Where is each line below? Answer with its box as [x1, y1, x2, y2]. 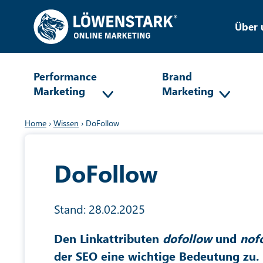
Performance [33, 69, 97, 83]
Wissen [53, 117, 79, 129]
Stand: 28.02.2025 [54, 201, 145, 217]
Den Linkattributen [54, 230, 163, 246]
